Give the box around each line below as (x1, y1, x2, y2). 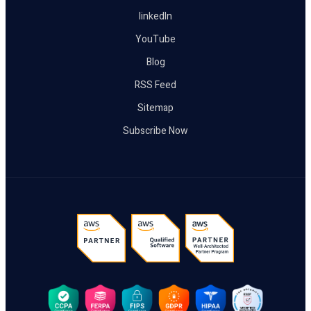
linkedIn (139, 9, 172, 24)
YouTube (135, 32, 176, 47)
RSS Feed (135, 78, 176, 93)
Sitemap (137, 101, 174, 116)
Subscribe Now (123, 124, 188, 139)
